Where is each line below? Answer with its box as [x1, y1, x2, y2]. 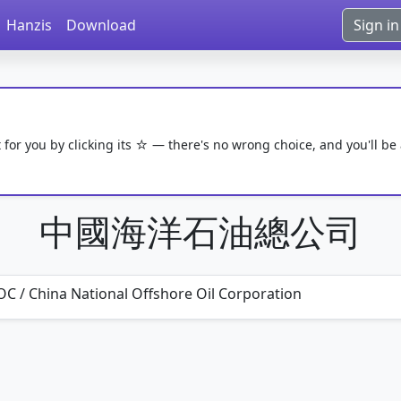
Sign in [354, 15, 399, 35]
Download [66, 15, 136, 35]
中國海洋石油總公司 [39, 207, 362, 256]
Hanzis [6, 15, 52, 35]
